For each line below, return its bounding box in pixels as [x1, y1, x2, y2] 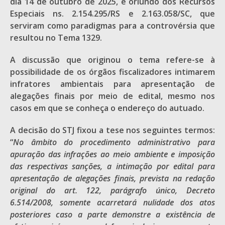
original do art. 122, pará [10, 185, 128, 196]
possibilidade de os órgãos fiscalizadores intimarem [10, 66, 215, 77]
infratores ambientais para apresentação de [10, 78, 215, 89]
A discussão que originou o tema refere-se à [10, 54, 215, 65]
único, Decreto [156, 185, 215, 196]
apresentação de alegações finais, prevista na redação [10, 173, 215, 184]
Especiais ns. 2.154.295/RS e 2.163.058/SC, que [10, 8, 215, 19]
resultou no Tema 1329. [10, 32, 102, 43]
